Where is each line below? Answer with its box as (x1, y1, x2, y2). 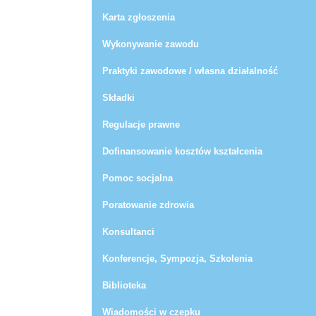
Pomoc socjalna (102, 173, 173, 184)
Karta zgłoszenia (102, 12, 175, 23)
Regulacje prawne (102, 119, 180, 130)
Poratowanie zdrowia (102, 200, 194, 211)
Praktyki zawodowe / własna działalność (102, 66, 278, 77)
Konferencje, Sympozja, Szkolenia (102, 253, 253, 265)
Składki (102, 92, 135, 104)
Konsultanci (102, 226, 154, 238)
